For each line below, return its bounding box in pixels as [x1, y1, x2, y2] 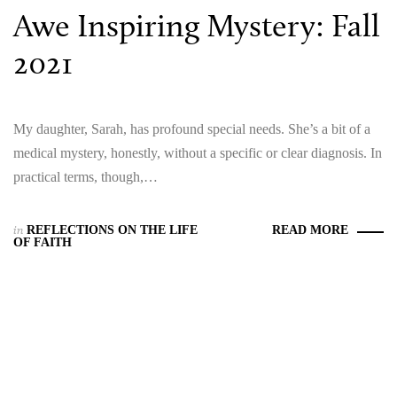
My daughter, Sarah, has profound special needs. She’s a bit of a [13, 121, 370, 136]
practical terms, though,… [13, 168, 158, 184]
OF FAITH [13, 235, 72, 249]
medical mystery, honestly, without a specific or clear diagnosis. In [13, 144, 382, 160]
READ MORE [272, 222, 348, 237]
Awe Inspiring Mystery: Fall [13, 5, 380, 44]
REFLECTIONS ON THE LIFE [27, 222, 198, 237]
